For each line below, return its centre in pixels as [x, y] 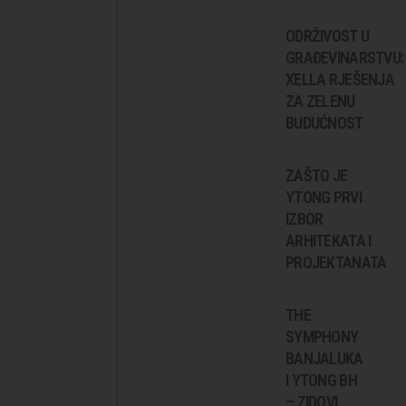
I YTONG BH [321, 380]
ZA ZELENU [320, 101]
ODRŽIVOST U [328, 35]
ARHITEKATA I [329, 240]
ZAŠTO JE [317, 175]
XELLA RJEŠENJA [340, 79]
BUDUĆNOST [324, 122]
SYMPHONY [322, 336]
